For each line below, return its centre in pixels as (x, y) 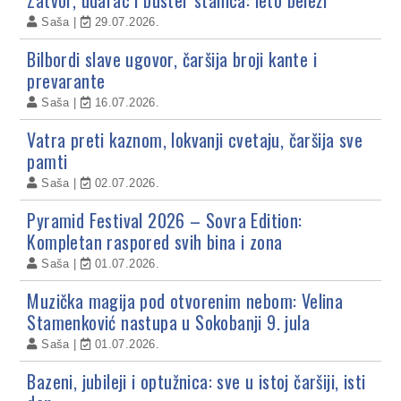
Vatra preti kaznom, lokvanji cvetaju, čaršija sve (195, 139)
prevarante (66, 80)
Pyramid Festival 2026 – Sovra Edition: (165, 220)
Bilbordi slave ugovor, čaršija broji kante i (172, 59)
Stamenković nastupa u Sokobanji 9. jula (169, 322)
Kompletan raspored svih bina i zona (155, 241)
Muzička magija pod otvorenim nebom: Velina (185, 300)
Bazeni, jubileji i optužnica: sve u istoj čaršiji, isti (196, 381)
